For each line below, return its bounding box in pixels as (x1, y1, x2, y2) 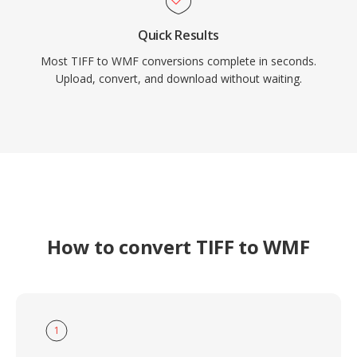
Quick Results (138, 26, 219, 44)
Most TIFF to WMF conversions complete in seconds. (41, 53, 316, 69)
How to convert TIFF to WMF (47, 233, 310, 260)
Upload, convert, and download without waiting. (55, 71, 302, 86)
